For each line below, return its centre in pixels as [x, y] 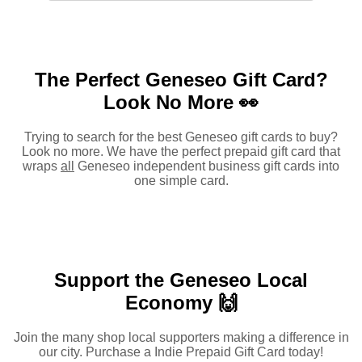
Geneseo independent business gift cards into [207, 166]
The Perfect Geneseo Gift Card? [181, 80]
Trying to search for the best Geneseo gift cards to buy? [181, 137]
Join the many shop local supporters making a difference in [181, 337]
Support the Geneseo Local [181, 280]
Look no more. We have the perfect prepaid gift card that [181, 152]
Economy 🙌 [181, 303]
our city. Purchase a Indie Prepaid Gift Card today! [181, 352]
